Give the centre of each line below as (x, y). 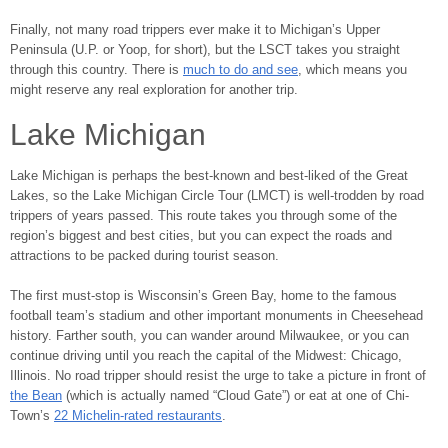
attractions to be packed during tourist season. (144, 255)
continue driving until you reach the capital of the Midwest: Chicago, (206, 355)
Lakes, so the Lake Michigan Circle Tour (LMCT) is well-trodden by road (217, 195)
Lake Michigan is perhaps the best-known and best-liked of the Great (209, 175)
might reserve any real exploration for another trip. (154, 89)
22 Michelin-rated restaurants (138, 415)
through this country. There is (96, 69)
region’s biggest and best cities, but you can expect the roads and (201, 235)
